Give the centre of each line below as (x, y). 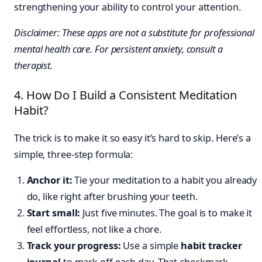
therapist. (34, 66)
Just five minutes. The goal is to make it (166, 213)
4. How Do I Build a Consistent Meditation (125, 95)
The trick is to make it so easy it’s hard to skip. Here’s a (133, 138)
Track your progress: (74, 246)
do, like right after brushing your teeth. (112, 197)
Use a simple (151, 246)
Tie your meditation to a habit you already (165, 180)
